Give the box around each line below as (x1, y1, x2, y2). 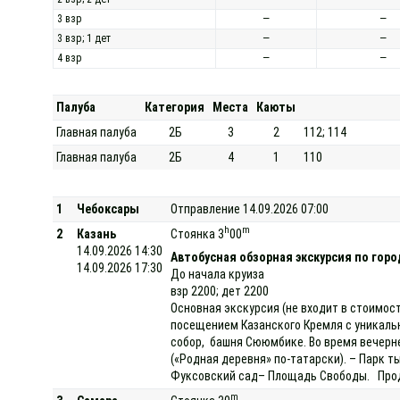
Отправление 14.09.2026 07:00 (171, 201, 329, 216)
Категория (145, 100, 205, 114)
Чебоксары (77, 201, 140, 216)
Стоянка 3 (171, 226, 225, 241)
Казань (77, 226, 117, 241)
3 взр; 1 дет (57, 31, 112, 45)
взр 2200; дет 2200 (171, 283, 270, 298)
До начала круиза (171, 266, 265, 281)
